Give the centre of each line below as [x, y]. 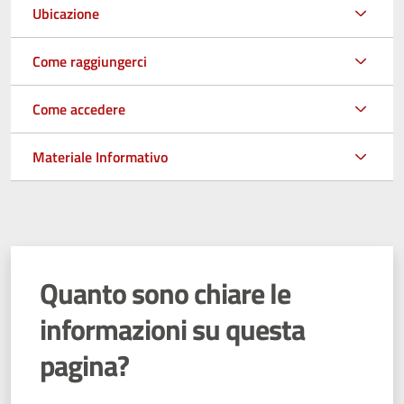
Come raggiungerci [90, 61]
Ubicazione [66, 13]
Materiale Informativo [100, 156]
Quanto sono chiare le [165, 293]
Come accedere [79, 109]
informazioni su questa [172, 329]
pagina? [84, 365]
